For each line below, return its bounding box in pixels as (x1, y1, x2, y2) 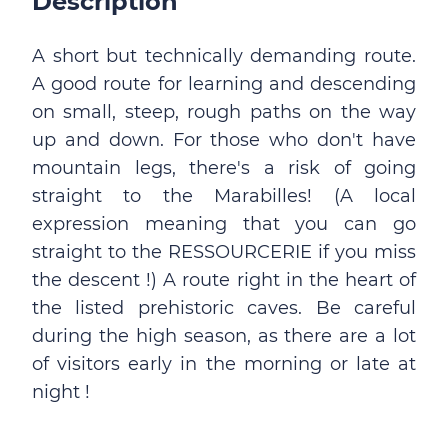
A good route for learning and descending (32, 73, 416, 95)
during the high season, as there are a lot (32, 325, 416, 347)
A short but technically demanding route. (32, 45, 416, 67)
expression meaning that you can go (32, 213, 416, 235)
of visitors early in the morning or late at (32, 353, 416, 375)
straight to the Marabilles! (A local (32, 185, 416, 207)
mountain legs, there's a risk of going (32, 157, 416, 179)
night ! (32, 381, 90, 403)
